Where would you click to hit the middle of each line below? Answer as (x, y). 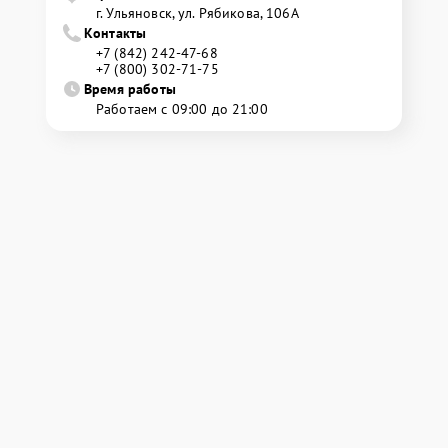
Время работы (130, 89)
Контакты (115, 33)
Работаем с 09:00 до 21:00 (182, 109)
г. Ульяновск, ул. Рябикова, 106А (197, 13)
